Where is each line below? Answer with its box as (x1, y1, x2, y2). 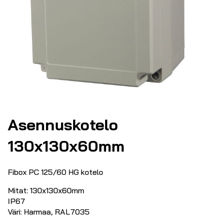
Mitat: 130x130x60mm (8, 186, 84, 196)
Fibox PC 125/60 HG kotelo (8, 167, 103, 177)
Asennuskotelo (8, 115, 118, 134)
